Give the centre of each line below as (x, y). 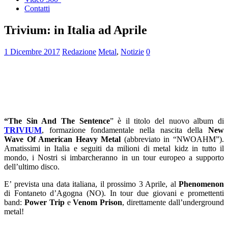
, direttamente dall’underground (173, 202)
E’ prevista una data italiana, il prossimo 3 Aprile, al (91, 184)
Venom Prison (98, 202)
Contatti (37, 8)
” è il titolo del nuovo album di (167, 121)
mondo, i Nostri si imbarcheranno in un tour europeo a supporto (114, 157)
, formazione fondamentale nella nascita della (125, 130)
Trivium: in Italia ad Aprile (76, 30)
